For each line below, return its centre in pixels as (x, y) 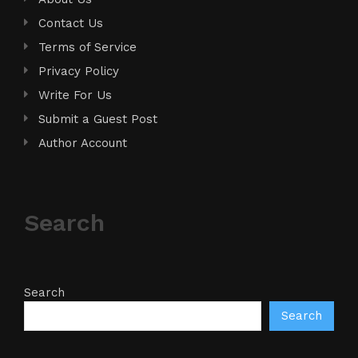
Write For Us (75, 95)
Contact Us (71, 23)
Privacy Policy (79, 71)
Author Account (83, 143)
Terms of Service (88, 47)
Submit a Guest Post (98, 119)
